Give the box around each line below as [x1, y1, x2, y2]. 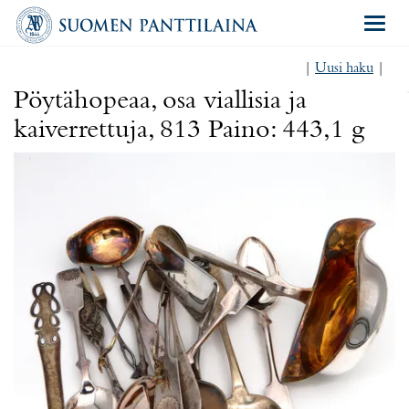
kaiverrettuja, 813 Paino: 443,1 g [14, 117, 364, 144]
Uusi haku [315, 61, 373, 76]
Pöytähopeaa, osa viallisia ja [14, 88, 307, 115]
